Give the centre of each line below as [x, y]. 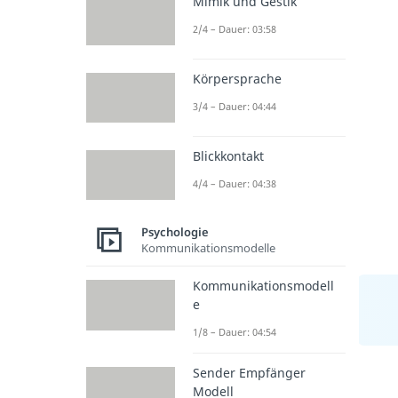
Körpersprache [237, 78]
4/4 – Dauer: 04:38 [235, 184]
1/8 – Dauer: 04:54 [235, 332]
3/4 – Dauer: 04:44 [235, 106]
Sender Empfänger [249, 373]
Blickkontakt [228, 156]
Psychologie [175, 231]
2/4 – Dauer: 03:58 [235, 28]
